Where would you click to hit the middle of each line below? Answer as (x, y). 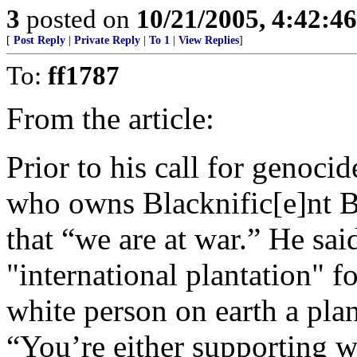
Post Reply (39, 40)
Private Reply (107, 40)
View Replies (209, 40)
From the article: (110, 118)
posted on (78, 19)
